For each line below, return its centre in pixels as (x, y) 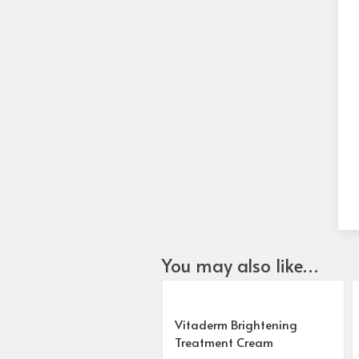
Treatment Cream (224, 341)
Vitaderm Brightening (236, 324)
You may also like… (240, 265)
